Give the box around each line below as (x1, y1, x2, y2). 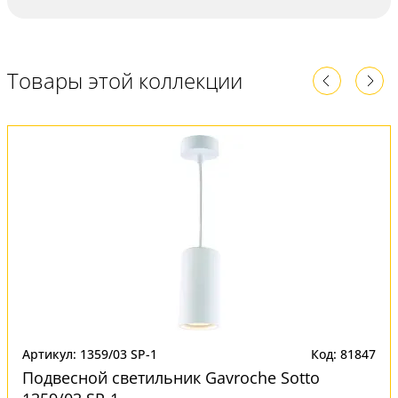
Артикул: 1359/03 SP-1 (22, 346, 157, 362)
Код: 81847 (311, 346, 376, 362)
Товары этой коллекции (7, 66, 243, 95)
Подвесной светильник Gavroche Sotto (22, 367, 320, 388)
